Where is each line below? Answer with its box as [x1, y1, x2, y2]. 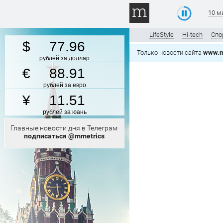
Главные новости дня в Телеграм [10, 124, 117, 132]
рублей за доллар [39, 55, 90, 62]
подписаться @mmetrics [23, 132, 105, 140]
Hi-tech [182, 31, 203, 38]
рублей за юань [42, 109, 87, 115]
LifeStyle [149, 31, 174, 38]
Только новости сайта [137, 49, 203, 56]
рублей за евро [43, 82, 86, 89]
